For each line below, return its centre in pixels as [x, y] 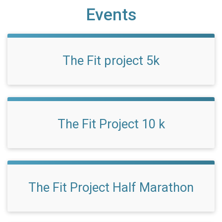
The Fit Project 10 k [111, 124]
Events [111, 15]
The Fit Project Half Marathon [111, 187]
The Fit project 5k [111, 60]
